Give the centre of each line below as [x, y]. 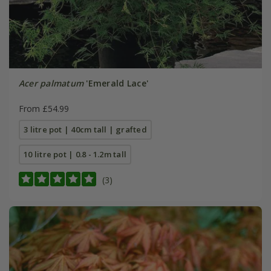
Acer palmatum [51, 83]
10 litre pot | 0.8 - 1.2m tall [75, 154]
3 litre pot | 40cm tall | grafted [85, 129]
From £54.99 [44, 108]
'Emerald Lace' [116, 83]
